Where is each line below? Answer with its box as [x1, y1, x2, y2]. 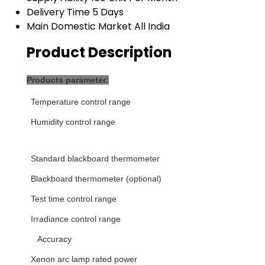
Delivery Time [27, 5, 90, 19]
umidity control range [37, 117, 115, 127]
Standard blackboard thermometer [31, 153, 160, 163]
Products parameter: [27, 75, 109, 85]
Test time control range [31, 193, 117, 203]
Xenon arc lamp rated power [31, 254, 137, 264]
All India [134, 19, 170, 33]
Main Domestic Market [27, 19, 132, 33]
